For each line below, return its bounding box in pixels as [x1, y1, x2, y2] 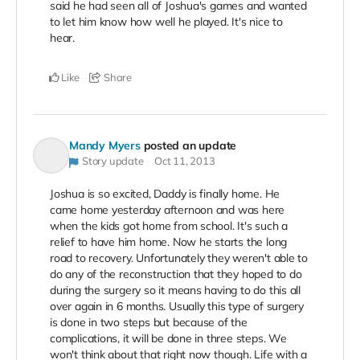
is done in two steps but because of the [50, 314, 247, 329]
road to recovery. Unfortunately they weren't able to [50, 250, 309, 265]
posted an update [143, 138, 237, 153]
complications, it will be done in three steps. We [50, 330, 287, 346]
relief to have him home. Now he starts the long [50, 234, 288, 249]
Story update [81, 154, 144, 168]
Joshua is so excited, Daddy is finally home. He [50, 186, 280, 201]
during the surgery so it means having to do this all [50, 282, 301, 297]
